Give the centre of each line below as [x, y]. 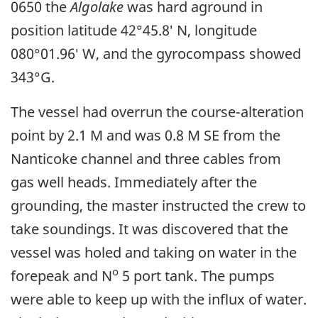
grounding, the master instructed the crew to [158, 205]
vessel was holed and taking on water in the [154, 252]
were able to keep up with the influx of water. [159, 299]
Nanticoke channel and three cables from [146, 158]
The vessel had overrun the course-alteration [157, 111]
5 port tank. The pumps [197, 275]
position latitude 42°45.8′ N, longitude [134, 30]
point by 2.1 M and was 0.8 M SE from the [146, 135]
